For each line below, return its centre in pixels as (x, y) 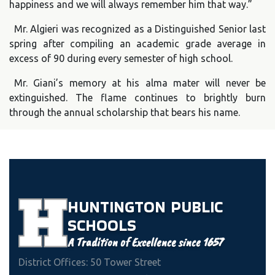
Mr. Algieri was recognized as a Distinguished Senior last (140, 29)
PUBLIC (197, 207)
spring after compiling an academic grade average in (137, 43)
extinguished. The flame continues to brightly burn (137, 97)
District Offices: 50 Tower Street (90, 262)
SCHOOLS (102, 225)
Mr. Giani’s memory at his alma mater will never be (140, 83)
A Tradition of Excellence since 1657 (145, 242)
